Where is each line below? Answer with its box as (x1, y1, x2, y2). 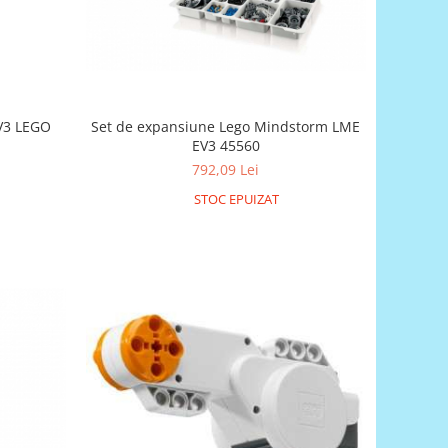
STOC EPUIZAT (190, 189, 279, 208)
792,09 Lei (192, 159, 260, 179)
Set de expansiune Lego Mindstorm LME (91, 116, 361, 136)
